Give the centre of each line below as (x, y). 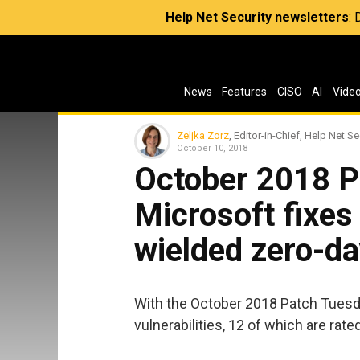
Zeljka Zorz (203, 135)
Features (245, 92)
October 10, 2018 (212, 148)
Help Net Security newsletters (257, 17)
